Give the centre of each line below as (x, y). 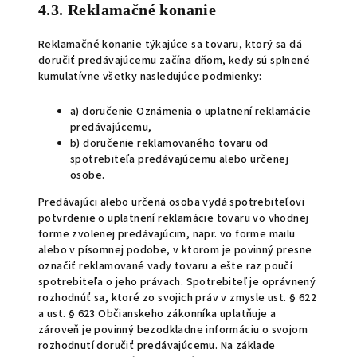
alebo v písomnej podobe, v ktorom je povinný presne (175, 250)
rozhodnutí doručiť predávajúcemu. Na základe (157, 346)
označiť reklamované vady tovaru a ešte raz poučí (166, 266)
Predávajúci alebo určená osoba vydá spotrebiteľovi (171, 202)
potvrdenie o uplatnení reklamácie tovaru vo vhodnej (174, 218)
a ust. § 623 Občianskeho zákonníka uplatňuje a (157, 314)
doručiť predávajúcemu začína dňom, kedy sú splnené (174, 61)
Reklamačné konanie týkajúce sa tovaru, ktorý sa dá (170, 45)
